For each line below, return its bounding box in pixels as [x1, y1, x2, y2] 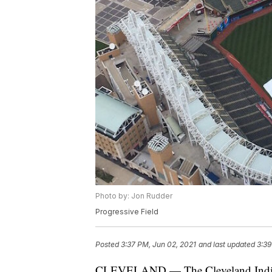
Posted [95, 240, 121, 250]
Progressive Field [95, 207, 158, 217]
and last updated [199, 240, 255, 250]
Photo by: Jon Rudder [95, 191, 172, 201]
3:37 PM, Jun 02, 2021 [121, 240, 196, 250]
